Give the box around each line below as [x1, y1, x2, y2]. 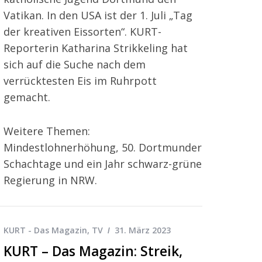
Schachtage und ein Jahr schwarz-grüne [4, 156, 202, 171]
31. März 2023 [115, 224, 171, 236]
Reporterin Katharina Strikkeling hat [4, 40, 188, 55]
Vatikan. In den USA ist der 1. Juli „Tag [4, 8, 192, 22]
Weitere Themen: [4, 123, 90, 138]
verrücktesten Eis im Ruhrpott [4, 73, 157, 88]
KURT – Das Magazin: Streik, [4, 242, 182, 260]
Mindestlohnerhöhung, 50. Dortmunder [4, 140, 202, 154]
